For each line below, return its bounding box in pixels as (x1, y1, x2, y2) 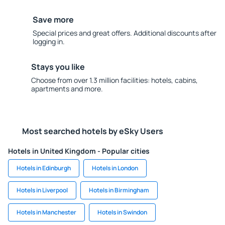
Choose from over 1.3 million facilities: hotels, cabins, (31, 75, 198, 85)
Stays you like (31, 61, 85, 72)
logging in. (32, 37, 65, 46)
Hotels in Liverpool (17, 186, 68, 194)
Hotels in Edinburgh (17, 164, 71, 172)
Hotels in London (92, 164, 138, 172)
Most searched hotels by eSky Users (22, 126, 163, 137)
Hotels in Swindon (97, 208, 147, 216)
